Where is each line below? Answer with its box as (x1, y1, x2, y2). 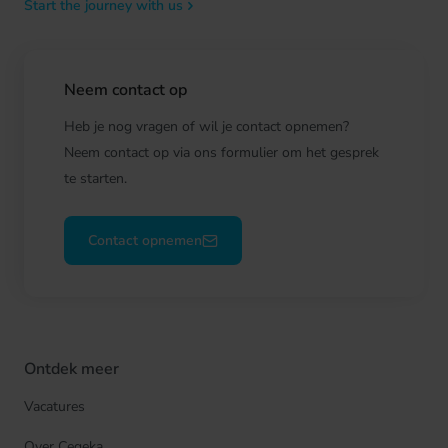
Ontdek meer (24, 358, 119, 380)
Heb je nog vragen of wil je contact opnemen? (64, 117, 349, 136)
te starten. (64, 169, 127, 188)
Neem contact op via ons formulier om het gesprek (64, 143, 379, 162)
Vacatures (24, 397, 85, 416)
